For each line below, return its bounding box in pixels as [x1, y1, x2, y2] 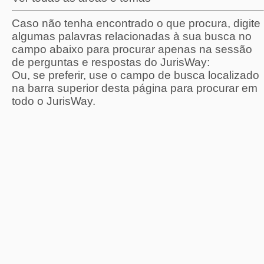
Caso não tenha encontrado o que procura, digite [12, 17, 260, 29]
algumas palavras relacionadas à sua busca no [12, 30, 252, 42]
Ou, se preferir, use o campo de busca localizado [12, 69, 259, 81]
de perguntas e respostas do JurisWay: [12, 56, 210, 68]
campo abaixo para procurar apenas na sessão [12, 43, 252, 55]
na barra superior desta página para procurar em [12, 82, 258, 94]
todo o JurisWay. [12, 95, 95, 107]
